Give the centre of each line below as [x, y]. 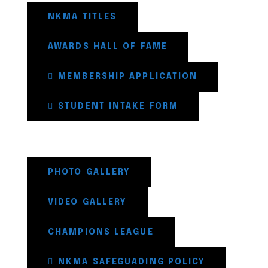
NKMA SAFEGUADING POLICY [132, 262]
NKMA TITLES [83, 16]
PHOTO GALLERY [89, 172]
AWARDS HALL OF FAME [108, 46]
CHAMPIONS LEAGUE [101, 232]
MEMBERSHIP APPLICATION [128, 76]
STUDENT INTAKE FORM [118, 106]
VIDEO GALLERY [88, 202]
